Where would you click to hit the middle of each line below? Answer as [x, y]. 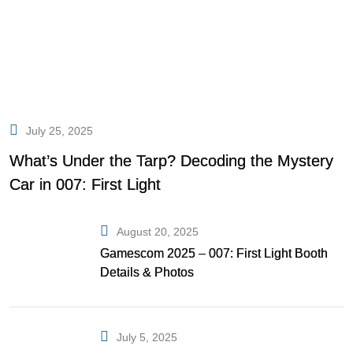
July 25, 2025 [59, 130]
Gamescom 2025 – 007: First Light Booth [214, 254]
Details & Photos [147, 273]
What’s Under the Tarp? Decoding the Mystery [171, 160]
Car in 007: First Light [85, 184]
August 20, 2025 [158, 232]
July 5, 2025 [147, 338]
